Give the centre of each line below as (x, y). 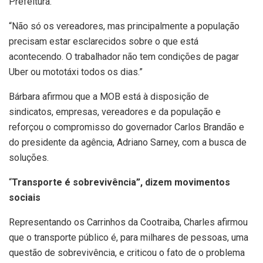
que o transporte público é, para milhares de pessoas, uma (129, 238)
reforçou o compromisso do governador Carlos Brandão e (127, 127)
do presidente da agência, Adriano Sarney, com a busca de (128, 143)
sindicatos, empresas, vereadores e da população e (115, 112)
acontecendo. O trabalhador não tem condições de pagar (124, 57)
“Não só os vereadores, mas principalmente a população (124, 26)
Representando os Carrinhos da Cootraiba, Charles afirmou (128, 222)
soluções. (29, 158)
